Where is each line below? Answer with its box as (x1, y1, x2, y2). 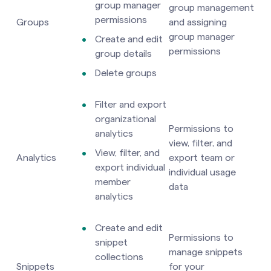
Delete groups (95, 68, 157, 78)
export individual (95, 162, 165, 172)
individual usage (169, 167, 236, 177)
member (95, 177, 131, 187)
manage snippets (169, 247, 243, 257)
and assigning (169, 17, 227, 27)
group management (169, 2, 254, 13)
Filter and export (95, 99, 166, 109)
